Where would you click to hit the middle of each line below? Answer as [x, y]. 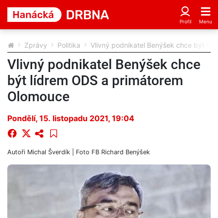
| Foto [81, 152]
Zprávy [36, 45]
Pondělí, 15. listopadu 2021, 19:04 [71, 118]
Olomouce [38, 96]
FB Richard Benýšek [121, 152]
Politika [69, 45]
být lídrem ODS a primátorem [95, 80]
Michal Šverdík [49, 152]
